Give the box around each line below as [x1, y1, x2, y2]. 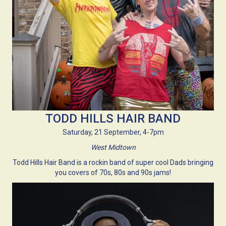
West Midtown [90, 143, 136, 152]
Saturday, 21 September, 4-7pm [62, 128, 164, 137]
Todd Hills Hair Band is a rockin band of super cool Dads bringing [13, 158, 213, 167]
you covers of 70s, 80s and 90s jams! [55, 168, 171, 177]
